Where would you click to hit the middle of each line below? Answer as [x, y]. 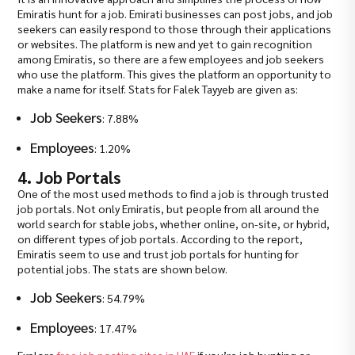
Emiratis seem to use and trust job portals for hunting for [158, 254]
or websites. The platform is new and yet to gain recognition [165, 44]
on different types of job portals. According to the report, [160, 239]
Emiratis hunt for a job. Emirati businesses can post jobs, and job [176, 14]
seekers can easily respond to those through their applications [175, 29]
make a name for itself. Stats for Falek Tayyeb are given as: [158, 89]
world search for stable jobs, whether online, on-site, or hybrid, [174, 224]
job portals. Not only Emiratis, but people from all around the [169, 209]
